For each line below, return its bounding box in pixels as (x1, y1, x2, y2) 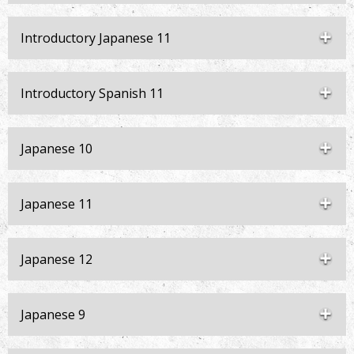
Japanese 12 (21, 250, 92, 268)
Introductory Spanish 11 (21, 85, 164, 102)
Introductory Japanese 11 (21, 29, 171, 47)
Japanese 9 (21, 306, 85, 323)
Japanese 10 (21, 140, 92, 157)
